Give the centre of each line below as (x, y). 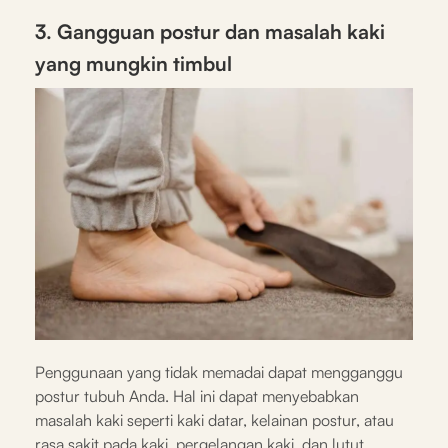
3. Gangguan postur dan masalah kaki (210, 31)
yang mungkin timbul (133, 63)
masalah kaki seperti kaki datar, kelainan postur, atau (214, 419)
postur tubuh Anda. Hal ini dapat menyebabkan (197, 395)
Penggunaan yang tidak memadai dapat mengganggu (219, 371)
